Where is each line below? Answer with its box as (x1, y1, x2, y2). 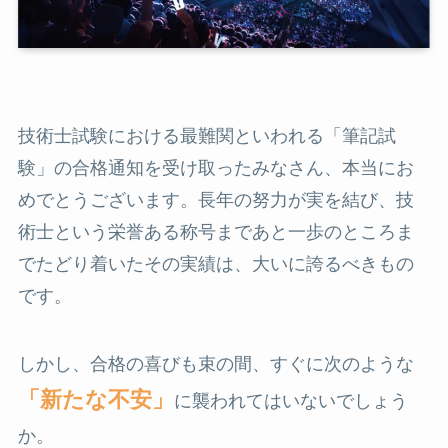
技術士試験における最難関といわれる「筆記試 (17, 125, 396, 146)
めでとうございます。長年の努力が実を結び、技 (17, 189, 414, 210)
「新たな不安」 (17, 386, 174, 412)
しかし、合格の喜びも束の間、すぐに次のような (17, 353, 414, 374)
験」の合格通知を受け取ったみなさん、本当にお (17, 157, 414, 178)
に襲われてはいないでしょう (173, 390, 408, 411)
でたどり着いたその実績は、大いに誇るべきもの (17, 253, 414, 274)
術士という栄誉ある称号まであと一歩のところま (17, 221, 414, 242)
